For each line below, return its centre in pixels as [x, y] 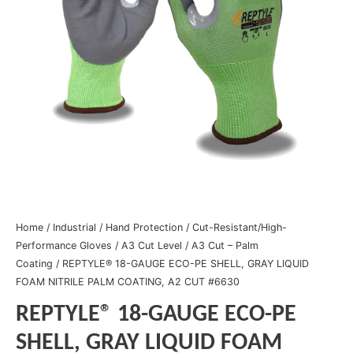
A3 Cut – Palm [225, 246]
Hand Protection [144, 228]
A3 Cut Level [152, 246]
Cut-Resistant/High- [240, 228]
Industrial [74, 228]
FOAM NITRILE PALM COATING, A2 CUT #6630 [128, 282]
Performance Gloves [64, 246]
